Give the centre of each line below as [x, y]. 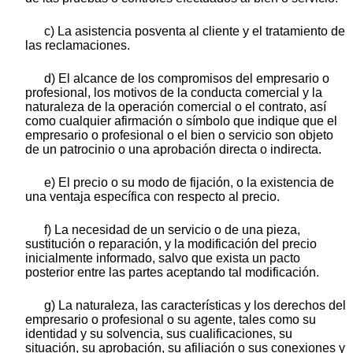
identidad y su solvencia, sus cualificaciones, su [159, 334]
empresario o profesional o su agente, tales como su [171, 320]
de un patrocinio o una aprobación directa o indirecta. [173, 150]
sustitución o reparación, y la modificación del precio [171, 244]
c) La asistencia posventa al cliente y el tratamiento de [195, 32]
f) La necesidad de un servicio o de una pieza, [172, 230]
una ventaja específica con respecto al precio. [152, 197]
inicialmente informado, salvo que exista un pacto [163, 258]
